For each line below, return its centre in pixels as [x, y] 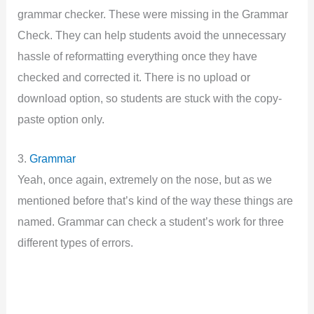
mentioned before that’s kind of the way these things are [156, 201]
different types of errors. [76, 243]
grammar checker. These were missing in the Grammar [153, 14]
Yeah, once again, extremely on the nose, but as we [145, 180]
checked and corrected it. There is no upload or [134, 77]
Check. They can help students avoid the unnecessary [152, 35]
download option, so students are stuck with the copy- [150, 98]
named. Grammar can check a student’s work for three [151, 222]
